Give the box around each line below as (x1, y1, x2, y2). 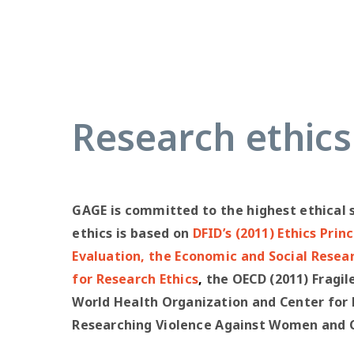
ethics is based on (72, 224, 190, 243)
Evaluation (72, 247, 141, 265)
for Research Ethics (72, 270, 199, 288)
